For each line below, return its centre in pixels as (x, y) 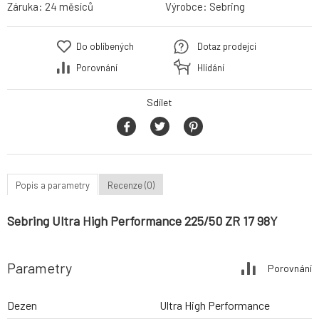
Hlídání (211, 68)
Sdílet (159, 103)
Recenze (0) (131, 185)
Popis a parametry (53, 185)
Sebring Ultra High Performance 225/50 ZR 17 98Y (142, 221)
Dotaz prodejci (227, 47)
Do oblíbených (105, 47)
